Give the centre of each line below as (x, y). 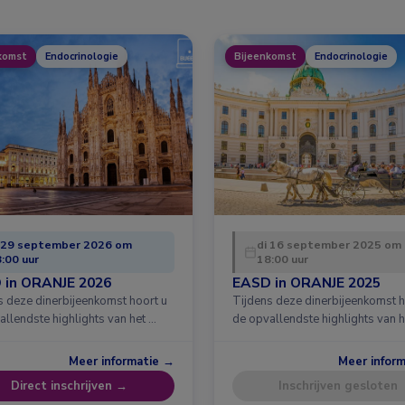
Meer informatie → (122, 361)
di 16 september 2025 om (329, 244)
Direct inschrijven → (69, 386)
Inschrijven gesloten (338, 386)
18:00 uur (283, 259)
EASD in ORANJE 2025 (306, 282)
